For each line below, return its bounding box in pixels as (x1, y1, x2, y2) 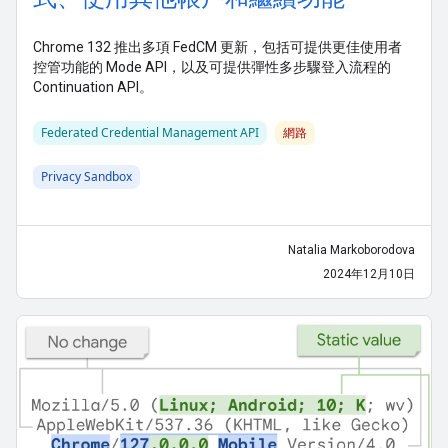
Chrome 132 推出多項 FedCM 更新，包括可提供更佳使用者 (33, 39, 402, 56)
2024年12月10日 (323, 267, 415, 282)
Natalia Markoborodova (288, 243, 415, 258)
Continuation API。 (33, 79, 153, 96)
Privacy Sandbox (41, 168, 132, 186)
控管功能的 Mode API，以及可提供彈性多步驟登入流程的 (33, 59, 391, 76)
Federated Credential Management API (41, 124, 259, 142)
